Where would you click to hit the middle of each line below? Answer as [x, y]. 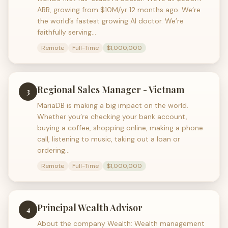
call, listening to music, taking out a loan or [109, 139]
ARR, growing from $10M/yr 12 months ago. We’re [119, 10]
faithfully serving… [67, 32]
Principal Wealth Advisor [90, 208]
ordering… [53, 150]
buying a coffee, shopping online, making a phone [120, 128]
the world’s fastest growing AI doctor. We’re [110, 21]
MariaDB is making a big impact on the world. [113, 105]
